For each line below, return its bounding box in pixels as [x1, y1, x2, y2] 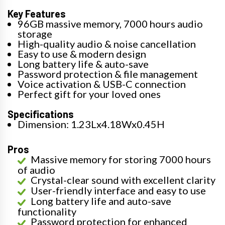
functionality [18, 205, 76, 217]
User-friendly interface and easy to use [31, 184, 206, 196]
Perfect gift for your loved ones [18, 88, 161, 100]
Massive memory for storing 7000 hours [31, 153, 211, 165]
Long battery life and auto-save [31, 195, 171, 207]
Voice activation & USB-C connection [18, 78, 186, 90]
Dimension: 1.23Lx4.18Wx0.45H [18, 118, 165, 130]
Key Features [8, 8, 66, 20]
